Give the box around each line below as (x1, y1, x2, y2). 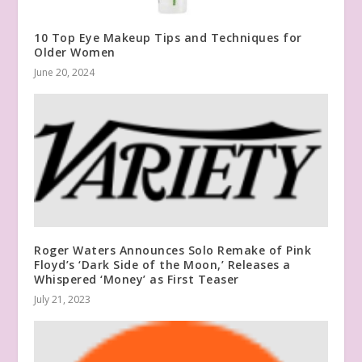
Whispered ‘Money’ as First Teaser (34, 271, 239, 287)
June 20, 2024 (34, 65, 95, 79)
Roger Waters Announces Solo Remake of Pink (34, 242, 312, 258)
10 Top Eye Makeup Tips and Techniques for (34, 29, 302, 45)
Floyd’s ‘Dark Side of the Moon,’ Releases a (34, 256, 291, 272)
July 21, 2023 (34, 292, 91, 306)
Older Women (34, 44, 116, 60)
